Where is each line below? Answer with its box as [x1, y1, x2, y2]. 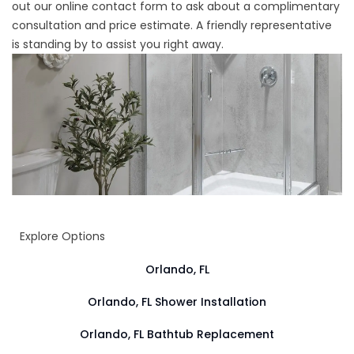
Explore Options [20, 228, 105, 244]
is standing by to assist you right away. [12, 36, 224, 52]
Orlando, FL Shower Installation [88, 293, 266, 310]
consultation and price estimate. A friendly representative [12, 17, 332, 33]
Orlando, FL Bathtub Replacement [80, 326, 274, 342]
